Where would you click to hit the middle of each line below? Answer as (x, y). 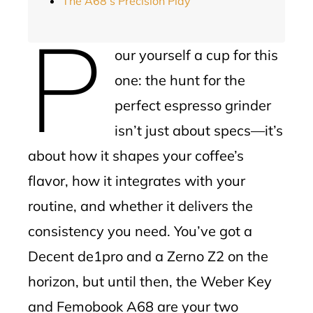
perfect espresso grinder (192, 105)
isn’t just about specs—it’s (198, 130)
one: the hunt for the (180, 80)
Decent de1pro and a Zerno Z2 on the (148, 256)
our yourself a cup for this (196, 55)
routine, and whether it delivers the (140, 206)
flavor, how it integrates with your (137, 181)
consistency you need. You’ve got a (140, 231)
